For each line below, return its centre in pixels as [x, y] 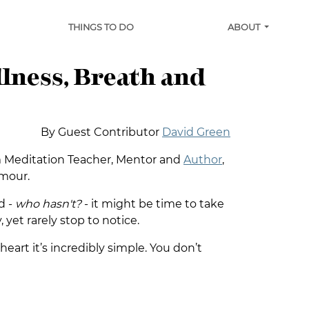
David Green [196, 132]
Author [203, 160]
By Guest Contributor [101, 132]
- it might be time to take [153, 204]
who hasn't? [48, 204]
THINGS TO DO [101, 28]
